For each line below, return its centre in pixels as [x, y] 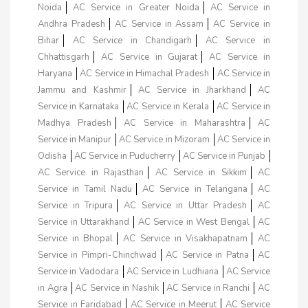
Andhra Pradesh [71, 24]
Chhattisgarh [64, 57]
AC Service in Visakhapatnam [186, 238]
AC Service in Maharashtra [185, 123]
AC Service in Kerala [168, 106]
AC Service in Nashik [117, 288]
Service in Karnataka [78, 106]
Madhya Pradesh [75, 123]
